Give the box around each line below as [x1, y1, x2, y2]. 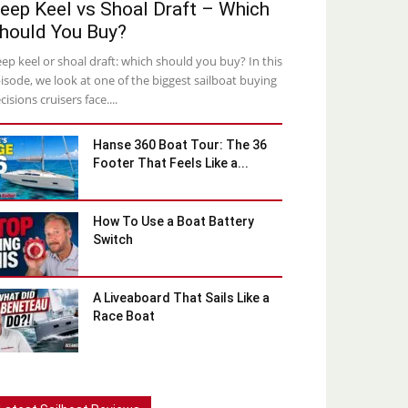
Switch [93, 232, 133, 248]
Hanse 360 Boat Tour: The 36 [93, 138, 267, 153]
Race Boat [93, 309, 155, 324]
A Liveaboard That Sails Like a [93, 291, 270, 306]
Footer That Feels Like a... [93, 156, 249, 171]
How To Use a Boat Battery [93, 214, 254, 229]
